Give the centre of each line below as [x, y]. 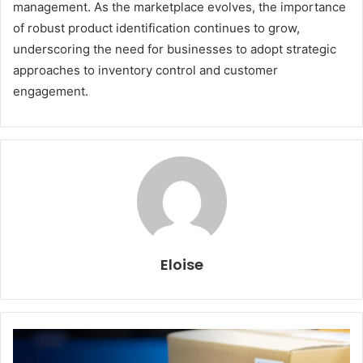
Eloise [181, 264]
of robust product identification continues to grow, [156, 28]
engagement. [51, 91]
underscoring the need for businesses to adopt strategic [175, 49]
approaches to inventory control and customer [145, 70]
